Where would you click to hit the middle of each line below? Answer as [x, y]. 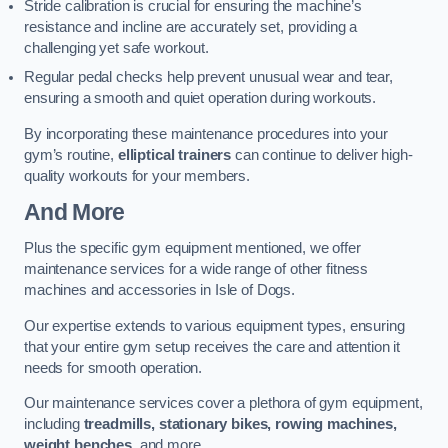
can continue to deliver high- [322, 154]
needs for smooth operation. [113, 367]
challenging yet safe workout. [116, 48]
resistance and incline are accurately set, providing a [191, 27]
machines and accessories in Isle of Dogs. [160, 289]
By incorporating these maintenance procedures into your [206, 133]
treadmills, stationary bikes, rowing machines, [240, 424]
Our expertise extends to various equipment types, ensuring [214, 325]
